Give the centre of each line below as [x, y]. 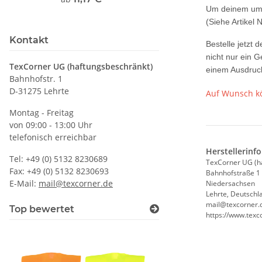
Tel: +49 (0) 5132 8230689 [58, 159]
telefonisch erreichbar [53, 137]
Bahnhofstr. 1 [36, 79]
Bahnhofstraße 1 [233, 173]
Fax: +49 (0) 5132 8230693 [59, 171]
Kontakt [29, 40]
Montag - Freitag [42, 113]
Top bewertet [42, 209]
